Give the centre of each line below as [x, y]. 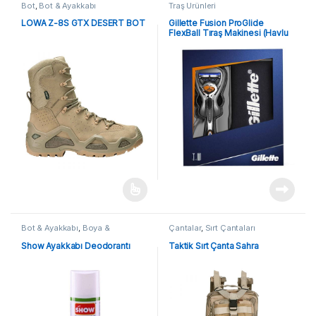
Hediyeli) [187, 43]
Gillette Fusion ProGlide [216, 23]
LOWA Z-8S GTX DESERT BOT [83, 23]
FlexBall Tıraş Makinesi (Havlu [228, 33]
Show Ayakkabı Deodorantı [75, 245]
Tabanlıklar [42, 236]
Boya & [96, 228]
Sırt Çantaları [230, 228]
